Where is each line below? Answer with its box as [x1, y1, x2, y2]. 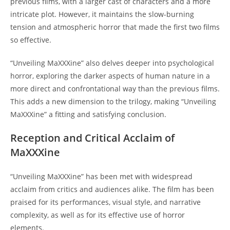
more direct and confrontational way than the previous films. [10, 83, 220, 93]
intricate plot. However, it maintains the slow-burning [10, 9, 194, 19]
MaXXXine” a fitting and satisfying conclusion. [10, 109, 166, 119]
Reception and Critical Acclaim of [10, 130, 175, 145]
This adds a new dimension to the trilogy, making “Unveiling [10, 96, 216, 106]
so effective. [10, 34, 51, 45]
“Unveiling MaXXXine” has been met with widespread [10, 171, 193, 181]
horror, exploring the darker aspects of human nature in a [10, 70, 210, 81]
